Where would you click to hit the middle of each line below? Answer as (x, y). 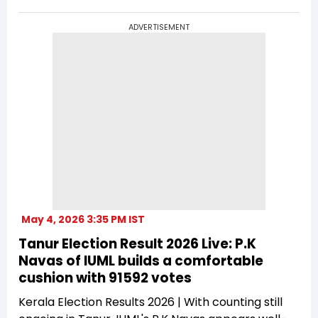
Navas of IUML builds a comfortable (141, 261)
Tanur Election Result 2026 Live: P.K (137, 243)
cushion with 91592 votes (105, 278)
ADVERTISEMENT (159, 27)
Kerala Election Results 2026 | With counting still (150, 302)
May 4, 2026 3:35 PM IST (83, 219)
